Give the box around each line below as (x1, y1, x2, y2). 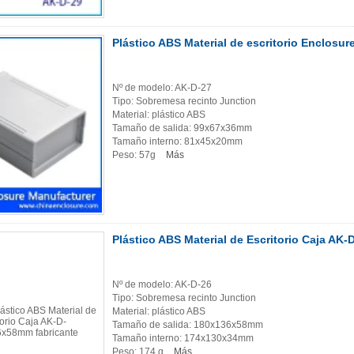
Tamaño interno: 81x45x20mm (112, 136, 243, 148)
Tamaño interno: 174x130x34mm (112, 333, 254, 345)
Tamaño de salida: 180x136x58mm (112, 319, 263, 331)
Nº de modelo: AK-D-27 (112, 82, 212, 94)
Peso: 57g (112, 149, 158, 161)
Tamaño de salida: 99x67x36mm (112, 122, 252, 134)
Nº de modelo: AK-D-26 (112, 279, 212, 291)
